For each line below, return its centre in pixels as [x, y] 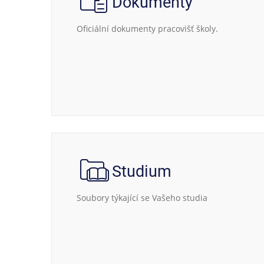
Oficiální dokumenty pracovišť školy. [147, 29]
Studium [142, 171]
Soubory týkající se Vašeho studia [142, 198]
